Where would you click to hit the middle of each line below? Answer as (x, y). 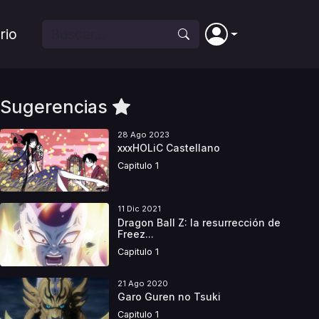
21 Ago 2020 (142, 283)
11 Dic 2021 (139, 209)
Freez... (135, 234)
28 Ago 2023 (143, 135)
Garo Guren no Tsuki (169, 296)
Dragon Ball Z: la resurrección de (199, 222)
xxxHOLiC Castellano (168, 148)
